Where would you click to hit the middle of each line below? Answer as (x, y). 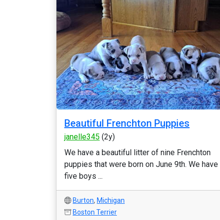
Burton (83, 200)
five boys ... (83, 176)
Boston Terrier (95, 212)
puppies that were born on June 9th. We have (141, 164)
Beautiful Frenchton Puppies (127, 123)
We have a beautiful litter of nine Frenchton (137, 152)
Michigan (111, 200)
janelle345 (82, 137)
